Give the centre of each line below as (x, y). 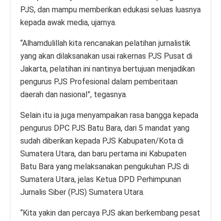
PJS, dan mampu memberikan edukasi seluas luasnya (110, 9)
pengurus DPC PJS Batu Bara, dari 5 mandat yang (105, 128)
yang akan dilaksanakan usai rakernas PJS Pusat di (106, 56)
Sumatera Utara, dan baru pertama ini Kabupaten (103, 153)
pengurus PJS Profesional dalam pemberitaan (99, 81)
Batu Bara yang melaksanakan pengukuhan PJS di (105, 166)
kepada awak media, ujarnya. (68, 22)
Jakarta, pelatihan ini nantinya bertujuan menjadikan (108, 69)
